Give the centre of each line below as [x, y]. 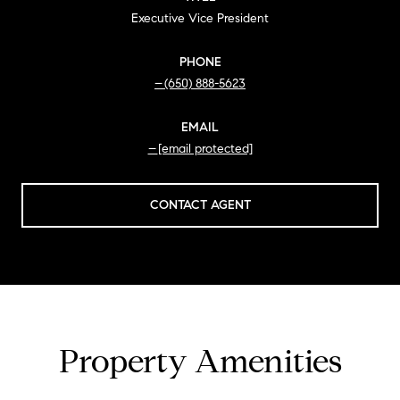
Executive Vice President [200, 18]
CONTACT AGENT [200, 204]
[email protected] [205, 148]
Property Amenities [200, 361]
